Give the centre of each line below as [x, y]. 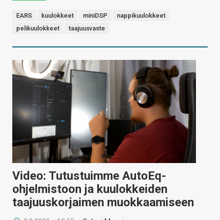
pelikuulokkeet [38, 28]
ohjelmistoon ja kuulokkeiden [90, 189]
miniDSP [95, 15]
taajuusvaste [87, 28]
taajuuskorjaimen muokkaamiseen [103, 202]
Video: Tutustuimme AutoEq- [89, 176]
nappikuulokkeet [141, 15]
